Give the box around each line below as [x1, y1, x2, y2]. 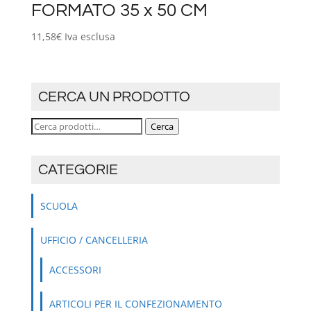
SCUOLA [40, 199, 78, 213]
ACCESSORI [49, 263, 101, 277]
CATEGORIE [37, 162, 118, 178]
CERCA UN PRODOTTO [37, 90, 190, 105]
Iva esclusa [64, 29, 115, 43]
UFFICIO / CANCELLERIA [40, 233, 148, 247]
